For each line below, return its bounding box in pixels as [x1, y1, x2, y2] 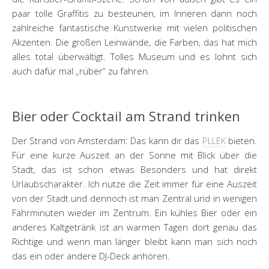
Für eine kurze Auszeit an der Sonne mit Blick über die [12, 149, 257, 161]
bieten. [225, 134, 258, 147]
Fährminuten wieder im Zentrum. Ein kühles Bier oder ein [12, 207, 257, 219]
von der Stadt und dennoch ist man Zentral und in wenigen [12, 192, 257, 204]
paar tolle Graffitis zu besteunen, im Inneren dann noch [12, 7, 257, 19]
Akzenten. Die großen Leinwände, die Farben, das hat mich [12, 36, 257, 48]
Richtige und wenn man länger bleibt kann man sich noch [12, 235, 257, 247]
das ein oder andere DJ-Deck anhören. [12, 250, 170, 262]
